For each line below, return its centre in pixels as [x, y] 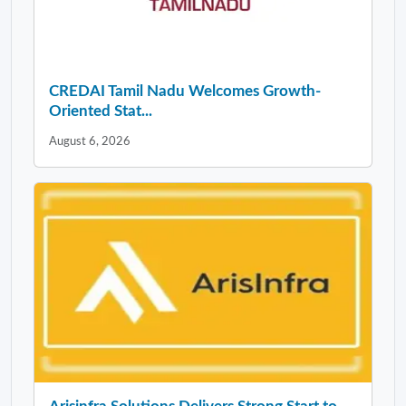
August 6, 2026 [90, 141]
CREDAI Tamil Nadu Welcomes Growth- [185, 91]
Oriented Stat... [101, 111]
